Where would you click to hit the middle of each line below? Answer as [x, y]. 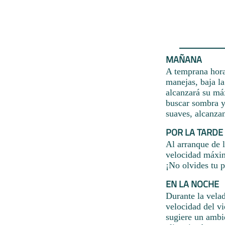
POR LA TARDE [194, 132]
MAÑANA [184, 59]
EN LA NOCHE [192, 184]
